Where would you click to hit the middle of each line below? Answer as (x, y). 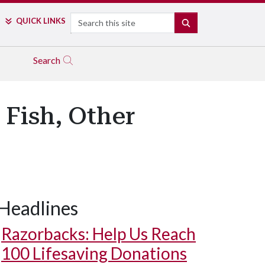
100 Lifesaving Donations (94, 253)
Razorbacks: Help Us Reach (98, 234)
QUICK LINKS (41, 21)
